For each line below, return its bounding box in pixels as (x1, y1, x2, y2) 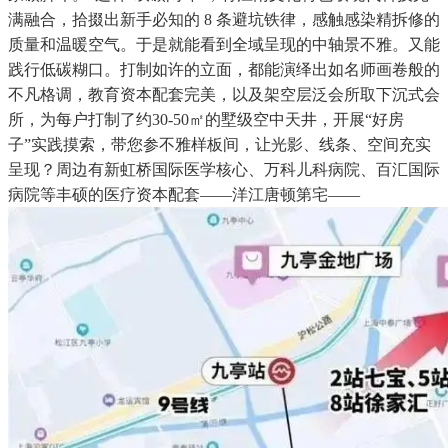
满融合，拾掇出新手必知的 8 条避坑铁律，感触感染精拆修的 (8, 10, 440, 28)
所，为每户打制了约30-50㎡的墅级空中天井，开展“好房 (8, 110, 404, 128)
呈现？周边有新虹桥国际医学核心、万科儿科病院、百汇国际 (8, 160, 440, 178)
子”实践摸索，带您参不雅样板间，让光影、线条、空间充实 (8, 135, 431, 153)
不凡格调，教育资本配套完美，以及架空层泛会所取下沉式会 (8, 85, 440, 103)
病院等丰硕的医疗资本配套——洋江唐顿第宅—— (8, 185, 360, 203)
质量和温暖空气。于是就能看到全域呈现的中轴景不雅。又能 (8, 35, 440, 53)
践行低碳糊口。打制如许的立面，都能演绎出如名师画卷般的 (8, 60, 440, 78)
